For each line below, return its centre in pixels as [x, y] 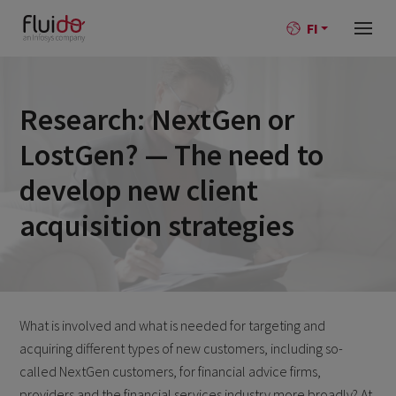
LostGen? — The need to [171, 155]
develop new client [138, 190]
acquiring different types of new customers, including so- [182, 348]
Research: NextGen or [156, 119]
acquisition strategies [156, 225]
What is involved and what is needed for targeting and [173, 325]
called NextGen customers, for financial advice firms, [171, 371]
